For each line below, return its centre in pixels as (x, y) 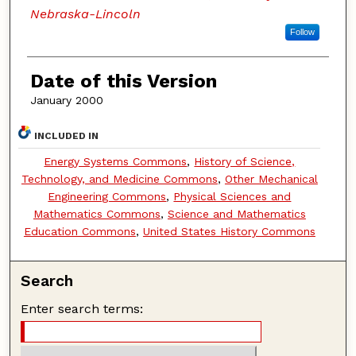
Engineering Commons (107, 196)
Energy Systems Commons (116, 161)
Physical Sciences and (232, 196)
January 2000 (66, 101)
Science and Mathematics (236, 213)
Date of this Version (123, 81)
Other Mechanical (271, 178)
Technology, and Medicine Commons (119, 178)
